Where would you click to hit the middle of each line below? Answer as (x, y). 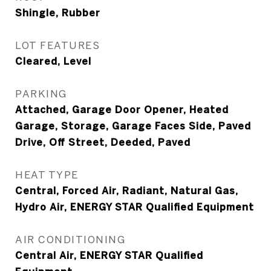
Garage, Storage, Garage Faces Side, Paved (133, 126)
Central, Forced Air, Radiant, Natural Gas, (127, 191)
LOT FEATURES (57, 45)
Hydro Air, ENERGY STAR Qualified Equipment (135, 207)
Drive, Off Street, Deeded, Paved (103, 142)
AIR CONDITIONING (70, 239)
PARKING (41, 93)
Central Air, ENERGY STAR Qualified (109, 255)
